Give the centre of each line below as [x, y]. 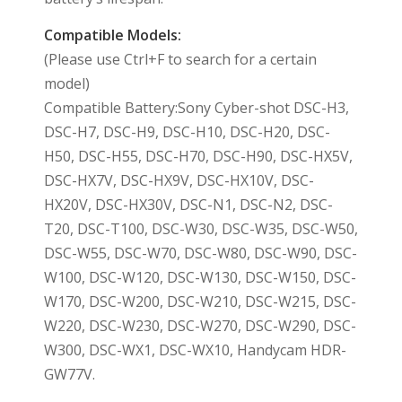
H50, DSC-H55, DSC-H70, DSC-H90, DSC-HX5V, [198, 157]
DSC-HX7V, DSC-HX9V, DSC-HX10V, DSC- [179, 181]
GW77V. [69, 375]
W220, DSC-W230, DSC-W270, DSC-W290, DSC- [200, 326]
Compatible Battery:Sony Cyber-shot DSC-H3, [196, 108]
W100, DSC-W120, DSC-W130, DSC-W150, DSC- [200, 278]
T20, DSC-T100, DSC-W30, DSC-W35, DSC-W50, [201, 229]
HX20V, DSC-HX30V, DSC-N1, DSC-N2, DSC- [188, 205]
